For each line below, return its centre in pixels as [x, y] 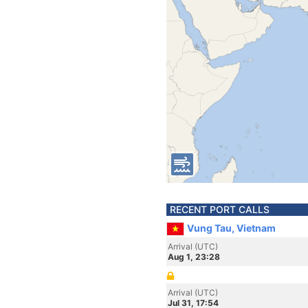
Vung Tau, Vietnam [231, 228]
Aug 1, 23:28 [194, 257]
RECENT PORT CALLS [220, 209]
